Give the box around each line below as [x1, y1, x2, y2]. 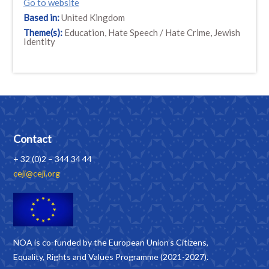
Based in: [23, 11, 61, 23]
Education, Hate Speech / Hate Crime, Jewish [64, 26, 240, 38]
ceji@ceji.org [13, 168, 61, 179]
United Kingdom [61, 11, 125, 23]
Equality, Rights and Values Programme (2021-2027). [13, 252, 209, 262]
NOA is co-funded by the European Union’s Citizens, [13, 237, 209, 248]
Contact [13, 132, 52, 146]
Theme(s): [23, 26, 64, 38]
